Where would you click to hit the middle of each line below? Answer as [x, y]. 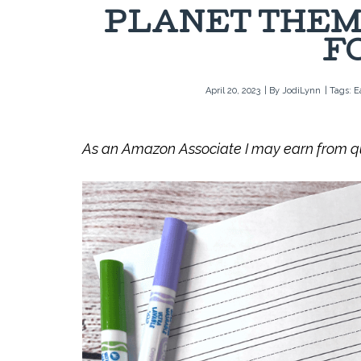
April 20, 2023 [233, 91]
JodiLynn [301, 91]
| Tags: [339, 91]
